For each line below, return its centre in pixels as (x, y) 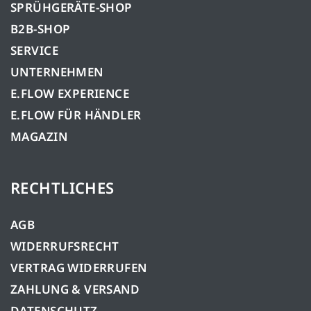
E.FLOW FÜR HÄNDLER (76, 115)
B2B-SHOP (41, 28)
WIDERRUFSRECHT (65, 246)
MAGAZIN (39, 136)
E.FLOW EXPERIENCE (70, 93)
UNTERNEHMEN (57, 72)
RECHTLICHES (62, 187)
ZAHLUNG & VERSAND (75, 289)
